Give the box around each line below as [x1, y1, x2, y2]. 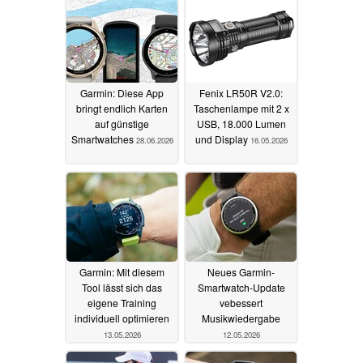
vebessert [220, 295, 263, 310]
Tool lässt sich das [82, 280, 162, 294]
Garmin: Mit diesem [79, 264, 164, 279]
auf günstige [95, 116, 149, 130]
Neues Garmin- [207, 264, 275, 279]
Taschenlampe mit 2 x [193, 100, 289, 115]
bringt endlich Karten [76, 100, 168, 115]
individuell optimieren [75, 310, 169, 325]
